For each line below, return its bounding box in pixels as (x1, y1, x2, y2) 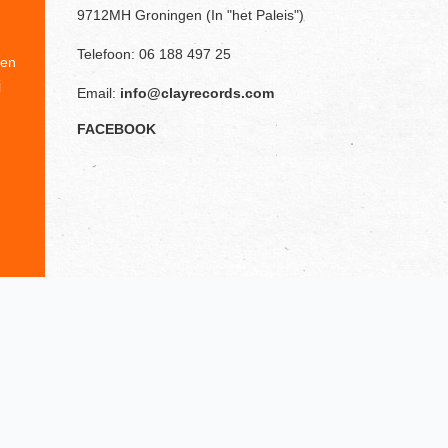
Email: (77, 84, 120, 101)
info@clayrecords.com (120, 84, 274, 101)
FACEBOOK (77, 120, 156, 137)
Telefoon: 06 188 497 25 (77, 45, 231, 62)
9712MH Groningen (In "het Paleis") (77, 6, 304, 23)
